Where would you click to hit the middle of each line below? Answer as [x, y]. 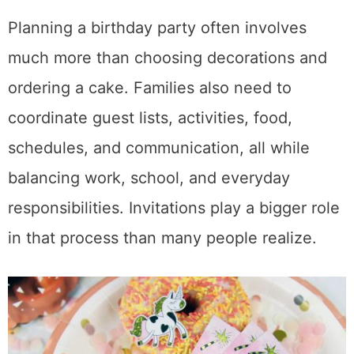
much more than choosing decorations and [168, 58]
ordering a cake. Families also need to [150, 88]
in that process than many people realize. [162, 238]
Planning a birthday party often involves [157, 28]
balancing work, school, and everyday [149, 178]
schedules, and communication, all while [159, 148]
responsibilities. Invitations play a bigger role [174, 208]
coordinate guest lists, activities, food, [150, 118]
